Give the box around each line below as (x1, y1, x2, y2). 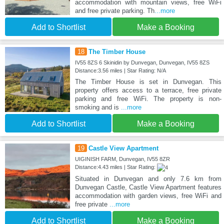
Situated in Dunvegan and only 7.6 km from (74, 175, 221, 183)
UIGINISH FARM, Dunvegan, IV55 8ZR (74, 156, 170, 162)
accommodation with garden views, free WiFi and (74, 192, 221, 200)
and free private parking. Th (74, 7, 154, 15)
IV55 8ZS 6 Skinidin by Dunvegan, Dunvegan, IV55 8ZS (74, 59, 209, 66)
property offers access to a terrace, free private (74, 86, 221, 94)
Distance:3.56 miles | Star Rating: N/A (74, 67, 166, 74)
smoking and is (74, 103, 121, 111)
